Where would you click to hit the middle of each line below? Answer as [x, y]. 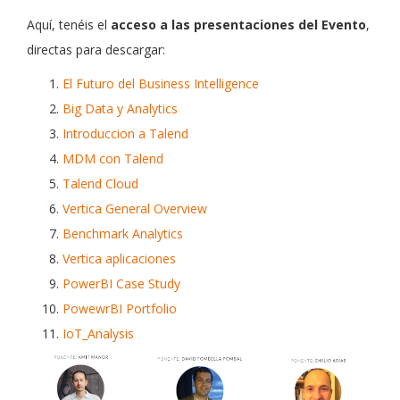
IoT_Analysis [98, 334]
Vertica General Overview [135, 209]
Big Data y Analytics [120, 109]
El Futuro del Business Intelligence [161, 84]
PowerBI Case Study [121, 284]
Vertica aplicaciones [119, 259]
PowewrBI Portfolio [120, 309]
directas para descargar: [96, 50]
